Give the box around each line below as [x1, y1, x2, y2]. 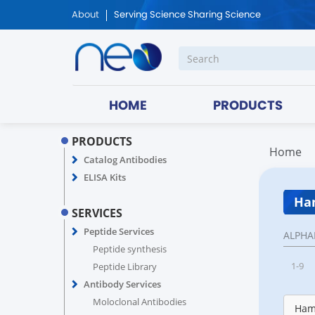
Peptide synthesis [92, 243, 167, 255]
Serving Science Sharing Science [114, 7, 261, 23]
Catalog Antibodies [83, 153, 167, 166]
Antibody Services [83, 278, 161, 290]
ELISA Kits [83, 171, 126, 184]
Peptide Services [83, 225, 154, 238]
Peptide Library [92, 260, 157, 273]
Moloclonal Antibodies [92, 295, 186, 308]
